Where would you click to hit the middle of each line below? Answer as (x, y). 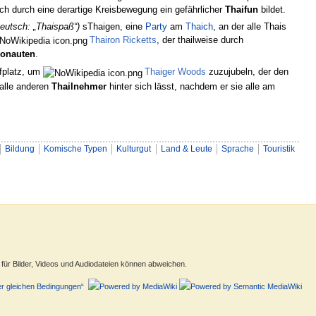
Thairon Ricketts (123, 39)
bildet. (272, 9)
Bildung (20, 149)
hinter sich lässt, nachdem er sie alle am (191, 86)
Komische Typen (76, 149)
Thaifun (242, 9)
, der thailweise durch (200, 39)
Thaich (199, 26)
